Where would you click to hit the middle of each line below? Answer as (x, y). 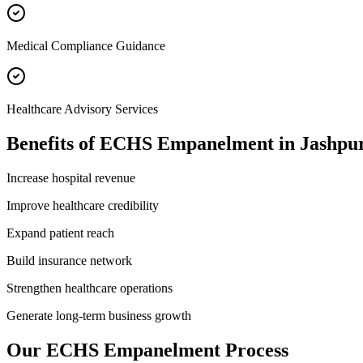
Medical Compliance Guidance (86, 45)
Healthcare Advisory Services (82, 109)
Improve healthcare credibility (83, 205)
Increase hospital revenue (71, 177)
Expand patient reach (60, 233)
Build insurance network (69, 260)
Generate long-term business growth (99, 315)
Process (254, 350)
